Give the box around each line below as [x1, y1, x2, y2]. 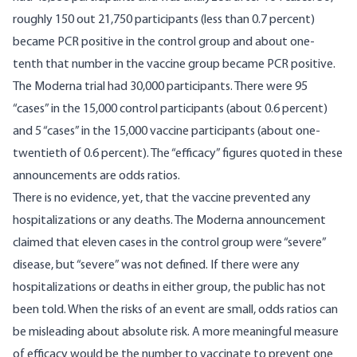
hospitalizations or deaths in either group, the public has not [13, 281, 326, 295]
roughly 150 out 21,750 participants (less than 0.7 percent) [13, 14, 315, 27]
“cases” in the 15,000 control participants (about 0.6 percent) [13, 103, 328, 116]
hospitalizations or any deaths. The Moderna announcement [13, 214, 326, 228]
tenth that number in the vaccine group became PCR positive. [13, 58, 335, 72]
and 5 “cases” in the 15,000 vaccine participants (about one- [13, 125, 320, 139]
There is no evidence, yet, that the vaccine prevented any [13, 192, 311, 206]
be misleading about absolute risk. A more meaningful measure [13, 326, 339, 339]
